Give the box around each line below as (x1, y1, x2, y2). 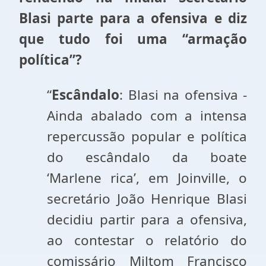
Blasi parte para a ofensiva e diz (19, 9, 247, 27)
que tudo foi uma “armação (19, 30, 247, 48)
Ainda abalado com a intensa (47, 106, 247, 125)
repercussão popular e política (47, 127, 247, 145)
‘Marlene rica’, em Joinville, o (47, 169, 247, 187)
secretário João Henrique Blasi (47, 189, 247, 208)
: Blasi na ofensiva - (119, 85, 247, 104)
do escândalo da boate (47, 148, 247, 166)
